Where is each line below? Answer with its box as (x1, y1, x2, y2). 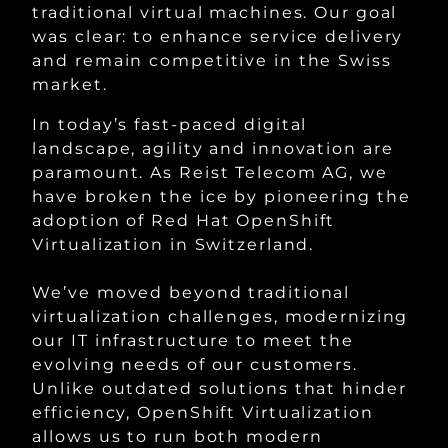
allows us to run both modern (32, 427, 323, 446)
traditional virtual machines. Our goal (32, 3, 398, 22)
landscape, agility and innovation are (32, 139, 394, 158)
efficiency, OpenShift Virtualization (32, 403, 374, 422)
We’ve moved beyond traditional (32, 283, 351, 302)
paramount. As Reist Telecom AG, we (32, 163, 388, 182)
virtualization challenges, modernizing (32, 307, 409, 326)
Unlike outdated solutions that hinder (32, 379, 407, 398)
